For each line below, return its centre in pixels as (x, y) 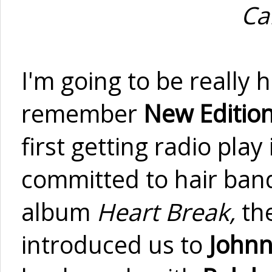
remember (82, 113)
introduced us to (115, 244)
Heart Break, (169, 212)
